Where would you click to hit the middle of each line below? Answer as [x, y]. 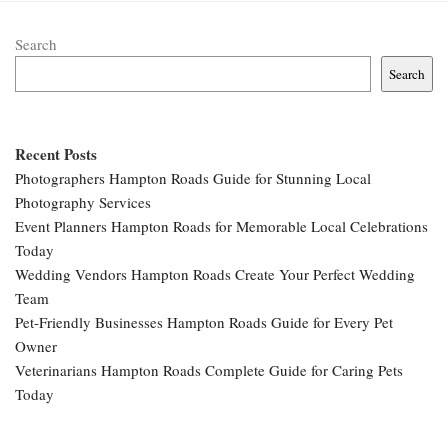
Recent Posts [56, 153]
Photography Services [83, 201]
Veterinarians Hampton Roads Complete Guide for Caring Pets [209, 369]
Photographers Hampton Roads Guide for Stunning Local [193, 177]
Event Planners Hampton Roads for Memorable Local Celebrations [221, 225]
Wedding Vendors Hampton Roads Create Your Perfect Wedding [215, 273]
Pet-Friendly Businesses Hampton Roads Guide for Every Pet [204, 321]
